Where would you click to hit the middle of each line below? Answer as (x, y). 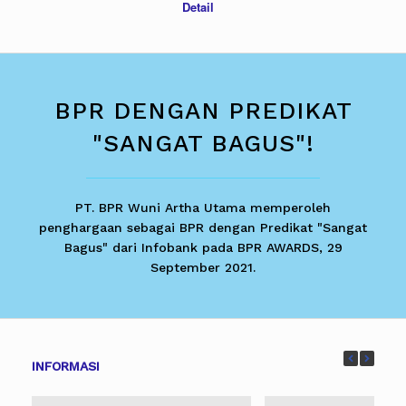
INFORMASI (66, 366)
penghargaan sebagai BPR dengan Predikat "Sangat (203, 227)
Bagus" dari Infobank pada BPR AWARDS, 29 (203, 247)
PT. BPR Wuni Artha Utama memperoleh (203, 207)
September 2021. (203, 267)
